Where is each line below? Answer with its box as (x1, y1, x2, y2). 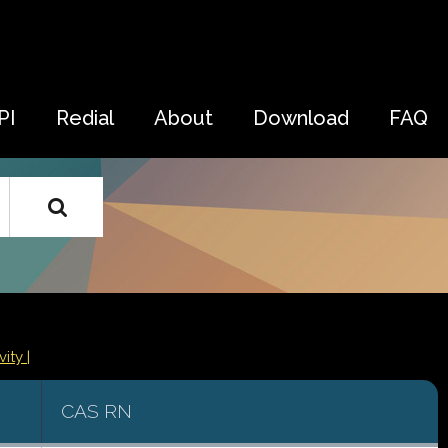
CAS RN (61, 400, 132, 422)
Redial (56, 106, 114, 130)
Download (253, 106, 349, 130)
